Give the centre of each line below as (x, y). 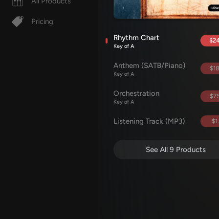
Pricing (42, 22)
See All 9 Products (175, 149)
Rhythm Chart (136, 37)
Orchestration (136, 93)
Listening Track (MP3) (149, 121)
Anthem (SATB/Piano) (149, 65)
